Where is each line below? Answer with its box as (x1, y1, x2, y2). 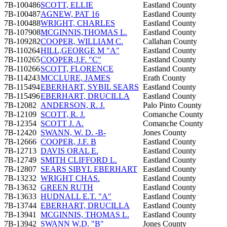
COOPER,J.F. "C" (41, 55, 101, 64)
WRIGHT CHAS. (41, 173, 100, 182)
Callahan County (143, 36, 197, 46)
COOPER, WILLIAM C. (41, 36, 123, 46)
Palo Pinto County (143, 100, 202, 109)
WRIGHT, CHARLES (41, 18, 115, 27)
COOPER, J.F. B (41, 137, 96, 146)
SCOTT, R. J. (41, 109, 85, 119)
